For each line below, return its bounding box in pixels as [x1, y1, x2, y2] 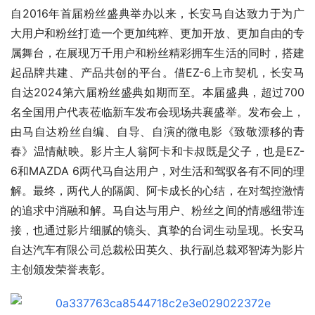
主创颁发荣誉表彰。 [11, 262, 112, 277]
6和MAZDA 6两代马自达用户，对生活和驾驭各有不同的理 [11, 164, 304, 179]
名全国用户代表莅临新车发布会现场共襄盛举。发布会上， [11, 105, 304, 120]
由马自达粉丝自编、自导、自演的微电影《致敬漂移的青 [11, 124, 304, 139]
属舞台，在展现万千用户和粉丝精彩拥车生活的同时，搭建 [11, 46, 304, 60]
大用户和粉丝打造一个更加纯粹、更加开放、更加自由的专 [11, 26, 304, 41]
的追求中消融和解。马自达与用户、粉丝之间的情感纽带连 [11, 203, 304, 218]
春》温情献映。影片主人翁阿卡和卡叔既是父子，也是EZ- [11, 144, 304, 159]
